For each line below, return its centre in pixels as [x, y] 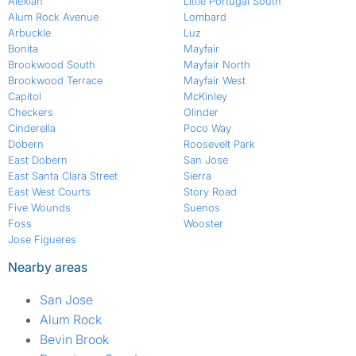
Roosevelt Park [219, 144]
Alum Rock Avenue [53, 17]
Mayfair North [217, 65]
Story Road [210, 192]
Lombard [205, 17]
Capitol [25, 97]
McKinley [205, 97]
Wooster [203, 224]
